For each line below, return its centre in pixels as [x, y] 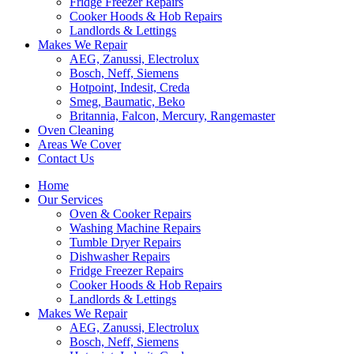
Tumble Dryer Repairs [125, 242]
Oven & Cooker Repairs [130, 214]
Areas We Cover [79, 144]
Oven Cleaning [76, 130]
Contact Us [66, 158]
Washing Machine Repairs [135, 228]
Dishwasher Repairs [120, 256]
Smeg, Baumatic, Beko [127, 102]
